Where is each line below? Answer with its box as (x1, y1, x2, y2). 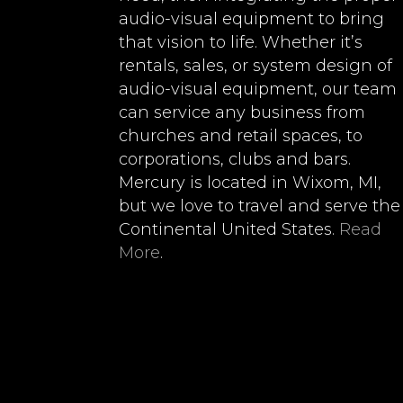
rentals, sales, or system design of (119, 55, 392, 76)
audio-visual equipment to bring (119, 8, 384, 29)
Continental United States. (119, 219, 339, 239)
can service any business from (119, 102, 365, 122)
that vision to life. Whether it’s (119, 31, 363, 52)
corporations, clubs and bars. (119, 148, 351, 169)
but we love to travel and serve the (119, 195, 400, 216)
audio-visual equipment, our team (119, 78, 397, 99)
